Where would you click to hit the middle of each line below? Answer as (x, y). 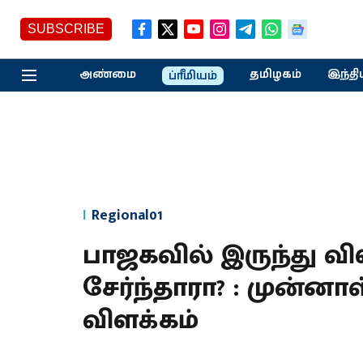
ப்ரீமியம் (192, 76)
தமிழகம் (275, 74)
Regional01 (127, 216)
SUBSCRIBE (66, 29)
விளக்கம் (141, 320)
